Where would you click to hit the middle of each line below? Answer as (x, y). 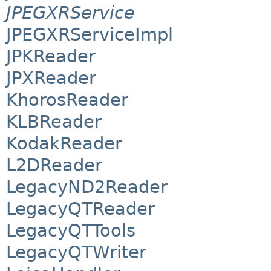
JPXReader (51, 78)
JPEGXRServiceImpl (90, 35)
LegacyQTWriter (76, 253)
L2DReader (54, 165)
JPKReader (51, 57)
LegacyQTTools (71, 231)
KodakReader (64, 144)
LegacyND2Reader (87, 187)
